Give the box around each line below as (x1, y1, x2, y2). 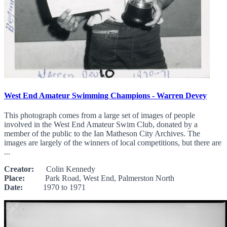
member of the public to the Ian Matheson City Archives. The (4, 129, 200, 138)
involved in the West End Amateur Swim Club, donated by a (4, 120, 198, 129)
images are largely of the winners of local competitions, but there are (4, 138, 221, 147)
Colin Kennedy (34, 164, 95, 173)
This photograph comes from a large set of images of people (4, 110, 195, 120)
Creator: (4, 164, 34, 173)
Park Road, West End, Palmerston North (25, 173, 174, 182)
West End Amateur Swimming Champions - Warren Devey (4, 91, 207, 100)
